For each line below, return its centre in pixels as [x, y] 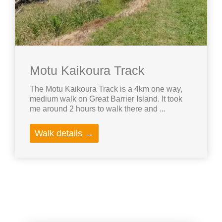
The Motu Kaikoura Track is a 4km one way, [106, 89]
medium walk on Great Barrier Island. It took [106, 99]
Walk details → [64, 134]
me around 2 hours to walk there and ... [98, 109]
